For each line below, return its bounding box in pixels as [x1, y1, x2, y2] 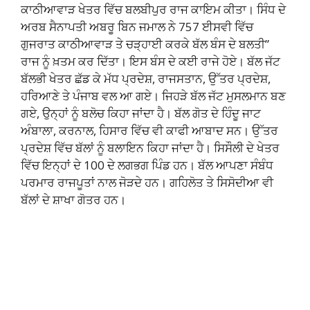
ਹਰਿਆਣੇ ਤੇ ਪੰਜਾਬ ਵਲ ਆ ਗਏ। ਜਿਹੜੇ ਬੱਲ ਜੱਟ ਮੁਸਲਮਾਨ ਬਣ [21, 87, 286, 104]
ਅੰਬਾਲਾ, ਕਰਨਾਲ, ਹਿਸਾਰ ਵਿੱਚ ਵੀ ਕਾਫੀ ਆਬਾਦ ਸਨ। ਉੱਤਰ [21, 122, 278, 138]
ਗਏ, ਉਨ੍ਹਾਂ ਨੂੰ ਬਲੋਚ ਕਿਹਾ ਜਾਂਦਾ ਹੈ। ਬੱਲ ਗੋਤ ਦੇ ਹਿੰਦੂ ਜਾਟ [21, 104, 261, 121]
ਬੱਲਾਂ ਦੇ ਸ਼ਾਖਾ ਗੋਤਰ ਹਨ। [21, 191, 126, 208]
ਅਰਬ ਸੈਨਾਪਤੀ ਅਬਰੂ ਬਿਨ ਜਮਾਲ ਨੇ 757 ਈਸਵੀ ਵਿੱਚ [21, 18, 253, 35]
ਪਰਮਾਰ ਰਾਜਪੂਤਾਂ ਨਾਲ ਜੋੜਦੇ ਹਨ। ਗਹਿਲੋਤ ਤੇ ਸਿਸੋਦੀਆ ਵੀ [21, 174, 273, 190]
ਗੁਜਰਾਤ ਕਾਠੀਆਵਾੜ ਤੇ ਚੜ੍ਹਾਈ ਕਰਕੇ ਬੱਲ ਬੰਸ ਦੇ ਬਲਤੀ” [21, 35, 269, 52]
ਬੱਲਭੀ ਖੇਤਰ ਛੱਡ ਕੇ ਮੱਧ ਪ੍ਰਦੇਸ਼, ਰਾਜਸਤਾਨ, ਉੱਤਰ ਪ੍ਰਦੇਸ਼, [21, 70, 271, 86]
